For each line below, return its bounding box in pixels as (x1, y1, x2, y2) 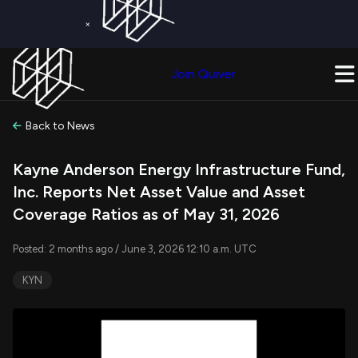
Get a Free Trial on (89, 47, 168, 58)
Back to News (26, 119, 96, 133)
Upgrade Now (89, 58, 149, 70)
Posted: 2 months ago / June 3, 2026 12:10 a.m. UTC (13, 243, 257, 255)
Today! (244, 47, 274, 58)
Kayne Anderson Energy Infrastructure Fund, (13, 160, 345, 179)
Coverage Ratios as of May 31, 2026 (13, 205, 280, 224)
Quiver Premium (167, 47, 245, 58)
